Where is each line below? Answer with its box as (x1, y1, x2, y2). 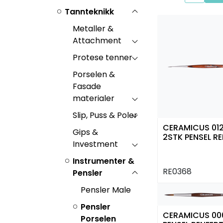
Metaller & (73, 22, 113, 34)
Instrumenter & (73, 155, 134, 167)
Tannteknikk (65, 5, 114, 17)
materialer (73, 92, 114, 104)
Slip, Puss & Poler (73, 109, 137, 121)
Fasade (73, 80, 101, 92)
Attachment (73, 34, 121, 46)
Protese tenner (73, 51, 132, 63)
